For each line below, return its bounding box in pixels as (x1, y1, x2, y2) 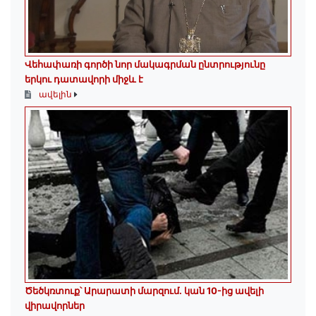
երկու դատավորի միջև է (25, 73, 143, 85)
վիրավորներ (25, 300, 85, 312)
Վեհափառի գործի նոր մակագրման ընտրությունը (25, 59, 265, 71)
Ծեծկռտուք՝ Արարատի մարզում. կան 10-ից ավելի (25, 285, 264, 297)
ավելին (37, 89, 74, 100)
